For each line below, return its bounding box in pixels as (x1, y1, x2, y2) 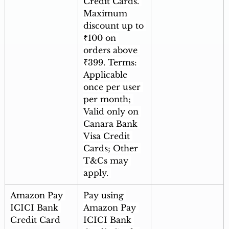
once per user (83, 82, 143, 93)
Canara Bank (83, 119, 140, 129)
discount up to (83, 20, 146, 31)
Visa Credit (83, 131, 132, 142)
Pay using (83, 190, 126, 201)
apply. (83, 168, 111, 178)
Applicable (83, 70, 130, 80)
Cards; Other (83, 143, 141, 154)
